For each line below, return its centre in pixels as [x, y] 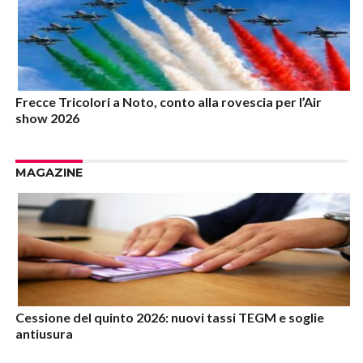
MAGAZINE [49, 173]
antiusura [44, 334]
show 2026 [47, 118]
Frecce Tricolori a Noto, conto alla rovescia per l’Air [168, 102]
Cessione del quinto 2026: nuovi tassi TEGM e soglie [169, 318]
